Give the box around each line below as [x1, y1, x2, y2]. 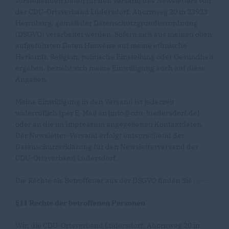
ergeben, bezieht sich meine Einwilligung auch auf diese [15, 63, 205, 73]
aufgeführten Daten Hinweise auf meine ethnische [15, 41, 187, 50]
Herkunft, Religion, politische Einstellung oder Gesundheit [15, 52, 214, 61]
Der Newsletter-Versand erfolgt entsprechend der [15, 131, 185, 140]
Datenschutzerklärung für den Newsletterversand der [15, 142, 198, 151]
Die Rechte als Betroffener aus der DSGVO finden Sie [15, 176, 194, 185]
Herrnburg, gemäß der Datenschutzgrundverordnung [15, 18, 198, 28]
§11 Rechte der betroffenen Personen [15, 198, 145, 208]
